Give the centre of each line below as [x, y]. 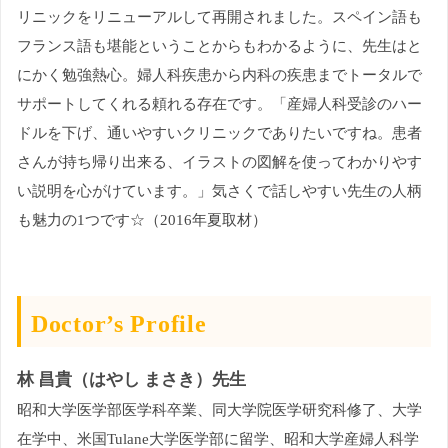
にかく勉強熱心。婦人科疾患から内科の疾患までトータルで [219, 74]
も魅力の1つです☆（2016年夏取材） [142, 219]
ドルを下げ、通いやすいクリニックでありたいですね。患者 [219, 132]
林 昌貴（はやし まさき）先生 [131, 379]
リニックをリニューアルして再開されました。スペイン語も [219, 16]
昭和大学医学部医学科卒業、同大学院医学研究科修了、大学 [219, 409]
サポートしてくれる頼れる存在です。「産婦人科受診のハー [219, 103]
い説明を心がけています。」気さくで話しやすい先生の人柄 [219, 190]
